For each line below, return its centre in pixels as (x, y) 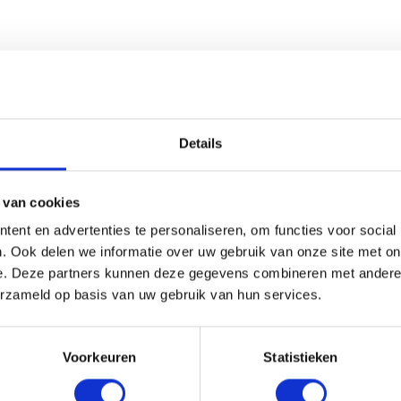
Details (200, 143)
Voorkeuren (99, 357)
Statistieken (301, 357)
